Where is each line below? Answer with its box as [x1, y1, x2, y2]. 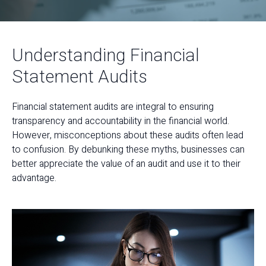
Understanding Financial [12, 43, 199, 69]
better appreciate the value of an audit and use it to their [12, 157, 240, 171]
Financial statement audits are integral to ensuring [12, 100, 214, 114]
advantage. [12, 171, 56, 185]
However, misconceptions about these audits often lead [12, 128, 243, 142]
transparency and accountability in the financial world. [12, 114, 229, 128]
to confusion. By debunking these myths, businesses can [12, 142, 245, 157]
